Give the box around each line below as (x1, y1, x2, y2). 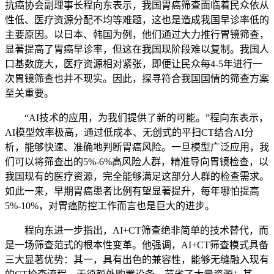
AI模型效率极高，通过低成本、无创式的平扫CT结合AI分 (5, 127, 254, 138)
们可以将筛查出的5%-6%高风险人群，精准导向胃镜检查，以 (5, 157, 268, 167)
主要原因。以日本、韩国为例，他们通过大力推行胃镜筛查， (5, 29, 269, 40)
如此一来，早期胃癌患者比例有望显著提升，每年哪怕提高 (5, 186, 259, 196)
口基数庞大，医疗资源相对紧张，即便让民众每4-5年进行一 (5, 59, 262, 69)
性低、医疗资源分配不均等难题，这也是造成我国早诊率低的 (5, 15, 269, 25)
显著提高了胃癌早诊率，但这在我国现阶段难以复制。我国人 (5, 44, 269, 54)
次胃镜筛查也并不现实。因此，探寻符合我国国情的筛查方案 (5, 73, 269, 84)
